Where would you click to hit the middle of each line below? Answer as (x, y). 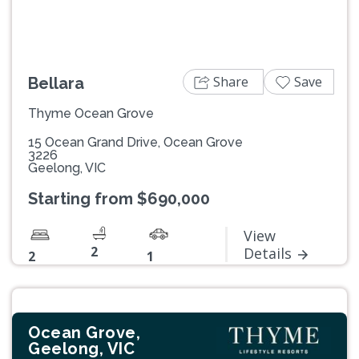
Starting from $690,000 (119, 198)
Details (268, 253)
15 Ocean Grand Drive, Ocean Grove (135, 142)
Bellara (56, 83)
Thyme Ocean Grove (91, 113)
